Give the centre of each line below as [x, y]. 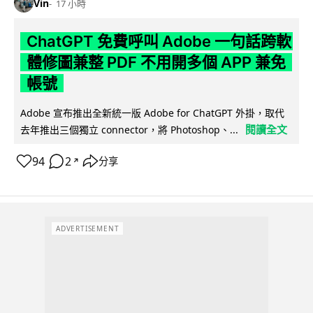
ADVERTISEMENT [88, 228]
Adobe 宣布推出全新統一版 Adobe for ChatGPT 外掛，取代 [152, 113]
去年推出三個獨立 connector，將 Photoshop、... [129, 130]
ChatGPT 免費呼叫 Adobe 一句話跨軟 [159, 42]
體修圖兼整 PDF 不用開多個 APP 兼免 [156, 63]
